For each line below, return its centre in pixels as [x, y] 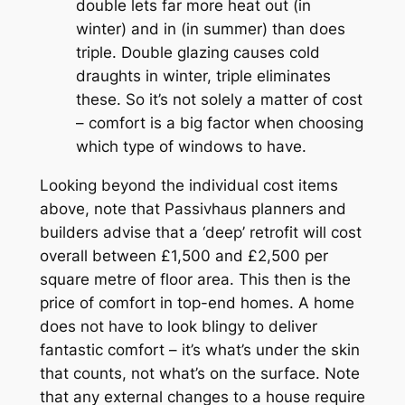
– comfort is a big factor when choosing [219, 122]
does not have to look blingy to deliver [178, 326]
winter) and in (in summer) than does [210, 28]
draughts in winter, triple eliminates [203, 75]
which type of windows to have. [191, 146]
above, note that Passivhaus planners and [193, 208]
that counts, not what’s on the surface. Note [199, 373]
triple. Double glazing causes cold [198, 52]
